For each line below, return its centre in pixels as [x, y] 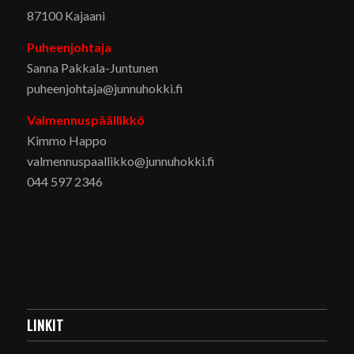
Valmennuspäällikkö [85, 119]
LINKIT [45, 324]
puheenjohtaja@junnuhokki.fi [105, 88]
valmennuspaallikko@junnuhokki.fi [121, 160]
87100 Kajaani [66, 16]
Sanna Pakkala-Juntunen [92, 68]
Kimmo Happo [66, 140]
